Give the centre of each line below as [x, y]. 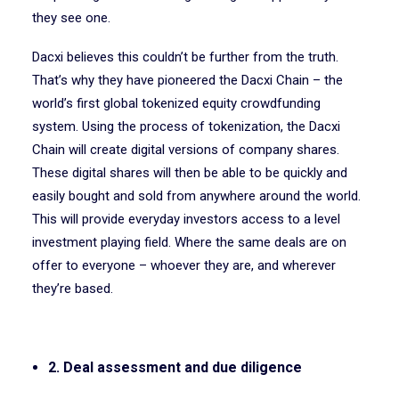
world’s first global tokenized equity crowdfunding [176, 103]
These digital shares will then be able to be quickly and [190, 173]
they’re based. [76, 289]
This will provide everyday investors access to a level [186, 219]
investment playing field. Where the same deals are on [189, 242]
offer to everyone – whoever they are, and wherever [184, 265]
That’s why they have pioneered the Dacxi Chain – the [187, 80]
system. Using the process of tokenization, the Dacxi [186, 126]
